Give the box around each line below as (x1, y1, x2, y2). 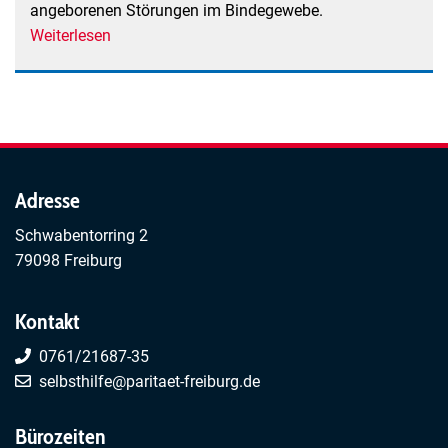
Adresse (15, 186, 80, 214)
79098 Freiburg (15, 250, 122, 270)
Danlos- (111, 76, 165, 96)
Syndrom (111, 101, 175, 121)
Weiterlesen (30, 26, 111, 46)
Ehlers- (111, 51, 158, 71)
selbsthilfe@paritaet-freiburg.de (39, 371, 260, 391)
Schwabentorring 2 (15, 225, 148, 245)
